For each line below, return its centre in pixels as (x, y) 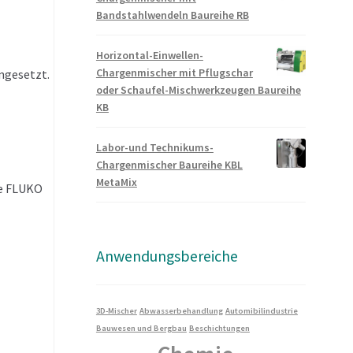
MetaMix (116, 182)
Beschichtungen (219, 328)
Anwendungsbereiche (167, 256)
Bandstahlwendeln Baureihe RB (172, 15)
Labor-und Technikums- (154, 148)
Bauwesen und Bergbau (141, 328)
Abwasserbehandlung (181, 310)
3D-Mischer (116, 310)
